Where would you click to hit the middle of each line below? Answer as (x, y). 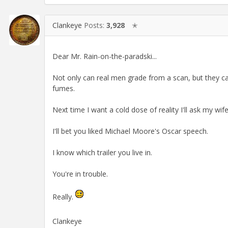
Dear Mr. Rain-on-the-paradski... (105, 56)
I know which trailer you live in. (102, 152)
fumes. (64, 88)
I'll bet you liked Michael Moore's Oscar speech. (130, 131)
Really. (64, 196)
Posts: (95, 25)
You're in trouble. (80, 174)
